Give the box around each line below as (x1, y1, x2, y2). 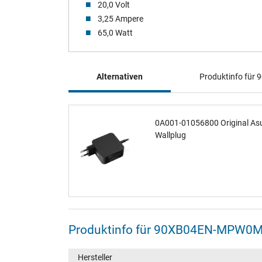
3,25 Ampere (95, 13, 143, 23)
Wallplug (155, 130, 186, 140)
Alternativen (96, 71, 143, 81)
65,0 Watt (95, 27, 133, 37)
